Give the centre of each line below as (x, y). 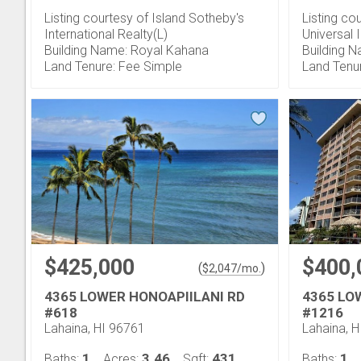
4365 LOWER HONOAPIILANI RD (145, 297)
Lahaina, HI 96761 (95, 328)
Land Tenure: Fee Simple (113, 66)
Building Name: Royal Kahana (127, 50)
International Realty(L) (106, 34)
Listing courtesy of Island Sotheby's (144, 18)
